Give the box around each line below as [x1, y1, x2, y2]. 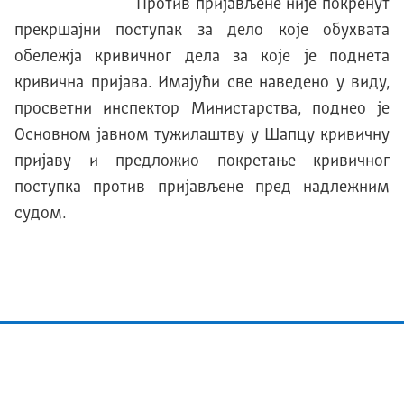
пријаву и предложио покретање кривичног [14, 153, 390, 170]
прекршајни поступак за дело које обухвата [14, 23, 390, 40]
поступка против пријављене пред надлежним [14, 179, 390, 197]
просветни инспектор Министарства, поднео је [14, 101, 390, 118]
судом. [14, 206, 66, 223]
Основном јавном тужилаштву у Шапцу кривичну [14, 127, 390, 144]
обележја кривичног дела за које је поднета [14, 49, 390, 66]
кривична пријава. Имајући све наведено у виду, [14, 75, 390, 92]
